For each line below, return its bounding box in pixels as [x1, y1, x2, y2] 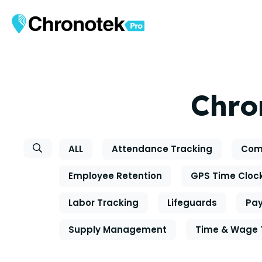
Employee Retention [68, 170, 162, 182]
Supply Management [68, 223, 167, 236]
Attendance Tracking [112, 143, 212, 155]
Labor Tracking [68, 196, 139, 209]
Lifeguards [167, 196, 217, 209]
